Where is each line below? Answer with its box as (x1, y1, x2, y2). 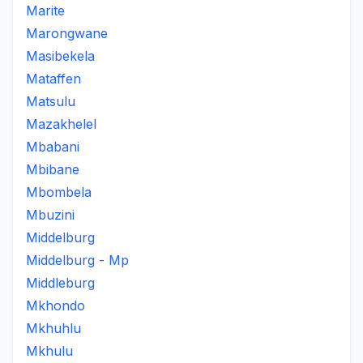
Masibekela (26, 48, 95, 64)
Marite (26, 2, 65, 19)
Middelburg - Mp (26, 252, 129, 268)
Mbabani (26, 139, 79, 155)
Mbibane (26, 161, 79, 177)
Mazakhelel (26, 116, 96, 132)
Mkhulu (26, 343, 73, 359)
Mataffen (26, 70, 81, 87)
